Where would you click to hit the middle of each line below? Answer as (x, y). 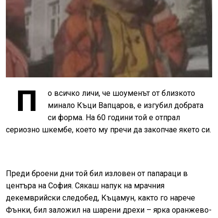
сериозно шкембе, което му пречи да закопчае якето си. (109, 129)
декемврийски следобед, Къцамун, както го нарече (100, 198)
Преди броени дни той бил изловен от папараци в (97, 173)
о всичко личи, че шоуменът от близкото (121, 93)
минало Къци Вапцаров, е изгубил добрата (126, 105)
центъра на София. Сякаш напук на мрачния (85, 185)
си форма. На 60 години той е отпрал (114, 117)
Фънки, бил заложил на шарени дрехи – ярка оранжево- (109, 210)
